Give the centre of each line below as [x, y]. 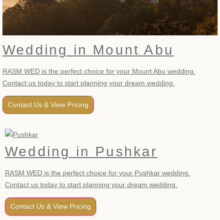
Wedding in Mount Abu [88, 50]
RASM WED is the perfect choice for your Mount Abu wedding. [99, 71]
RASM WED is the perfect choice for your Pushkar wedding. [97, 173]
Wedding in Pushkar [81, 151]
